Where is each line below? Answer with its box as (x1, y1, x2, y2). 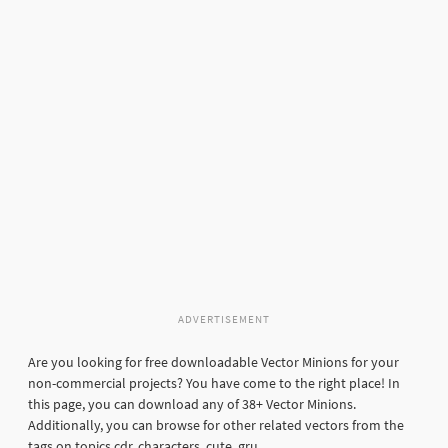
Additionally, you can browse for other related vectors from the (28, 416, 404, 435)
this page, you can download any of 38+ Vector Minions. (28, 395, 356, 414)
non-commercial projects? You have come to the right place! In (28, 374, 400, 393)
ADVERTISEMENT (178, 312, 270, 327)
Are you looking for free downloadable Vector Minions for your (28, 353, 399, 372)
